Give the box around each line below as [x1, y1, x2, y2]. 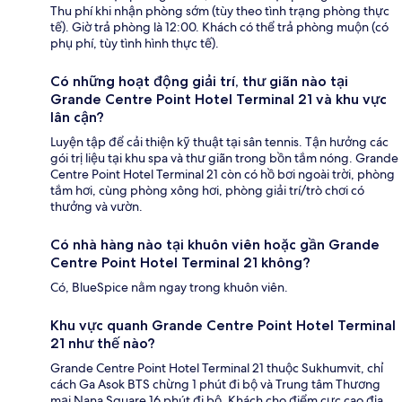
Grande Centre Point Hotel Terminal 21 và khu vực [50, 90, 387, 108]
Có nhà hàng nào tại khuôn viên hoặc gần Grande [50, 235, 380, 253]
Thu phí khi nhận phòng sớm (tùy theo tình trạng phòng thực [50, 2, 389, 19]
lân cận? [50, 108, 104, 126]
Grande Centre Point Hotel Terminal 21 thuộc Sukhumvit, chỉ [50, 359, 383, 376]
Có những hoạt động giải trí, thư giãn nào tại [50, 72, 348, 90]
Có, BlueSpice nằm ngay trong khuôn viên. [50, 278, 288, 295]
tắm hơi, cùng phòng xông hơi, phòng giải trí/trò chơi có [50, 181, 364, 198]
